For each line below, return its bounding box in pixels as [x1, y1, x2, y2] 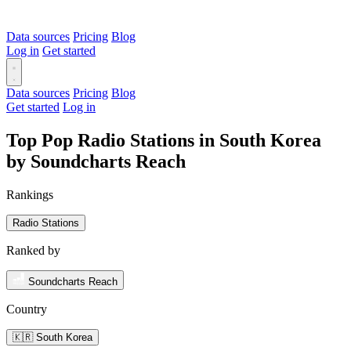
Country [6, 302, 47, 316]
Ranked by [6, 243, 60, 257]
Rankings [6, 187, 53, 201]
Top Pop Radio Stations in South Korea [6, 129, 321, 150]
